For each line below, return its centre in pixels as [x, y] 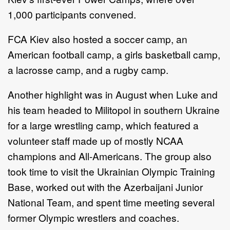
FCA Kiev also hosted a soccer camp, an [98, 39]
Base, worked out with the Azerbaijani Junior [105, 186]
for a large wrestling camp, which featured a [103, 125]
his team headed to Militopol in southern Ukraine [114, 109]
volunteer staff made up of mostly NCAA [95, 140]
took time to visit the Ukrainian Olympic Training [111, 171]
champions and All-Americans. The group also [110, 156]
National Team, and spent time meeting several [111, 202]
